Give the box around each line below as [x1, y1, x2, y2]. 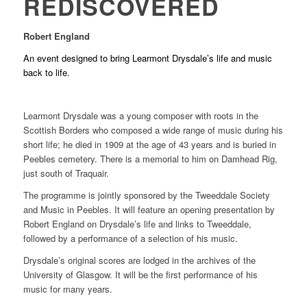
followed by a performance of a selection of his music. [23, 232, 238, 245]
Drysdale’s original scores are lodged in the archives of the [23, 254, 256, 267]
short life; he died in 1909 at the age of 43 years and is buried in [23, 138, 276, 151]
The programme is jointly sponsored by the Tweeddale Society [23, 188, 270, 202]
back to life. [23, 66, 70, 79]
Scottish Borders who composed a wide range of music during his [23, 123, 283, 137]
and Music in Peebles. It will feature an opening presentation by [23, 203, 275, 217]
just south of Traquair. [23, 167, 109, 180]
